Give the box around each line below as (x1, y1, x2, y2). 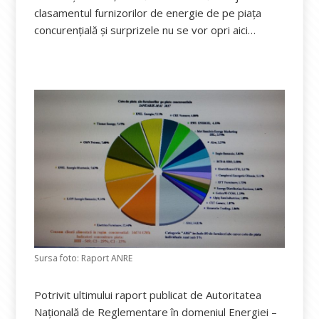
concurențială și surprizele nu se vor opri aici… (34, 23, 256, 37)
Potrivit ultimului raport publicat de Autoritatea (34, 288, 262, 303)
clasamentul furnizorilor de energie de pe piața (34, 6, 262, 20)
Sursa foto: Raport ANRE (34, 252, 133, 265)
